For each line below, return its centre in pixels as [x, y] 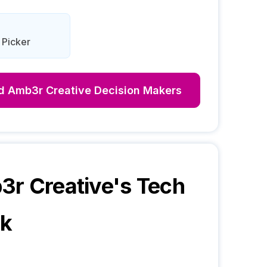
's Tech [148, 186]
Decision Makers [136, 90]
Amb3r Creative [49, 90]
